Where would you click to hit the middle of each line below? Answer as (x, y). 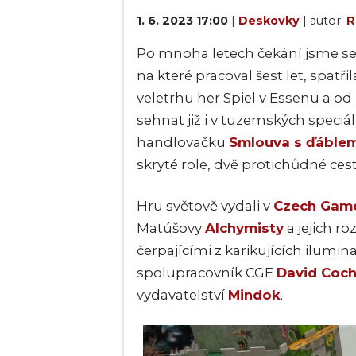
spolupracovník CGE (207, 272)
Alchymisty (244, 228)
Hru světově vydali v (205, 205)
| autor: (325, 20)
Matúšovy (171, 228)
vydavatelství (182, 294)
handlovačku (183, 142)
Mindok (254, 294)
